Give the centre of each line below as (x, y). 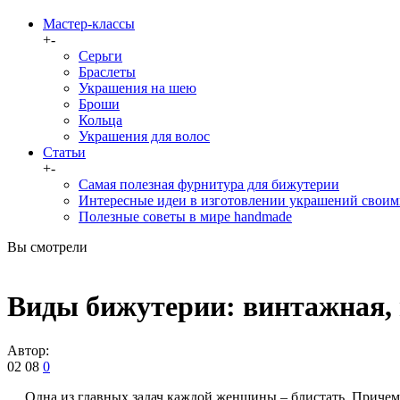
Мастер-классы (89, 24)
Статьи (64, 152)
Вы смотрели (47, 247)
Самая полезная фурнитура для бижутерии (209, 184)
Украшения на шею (137, 88)
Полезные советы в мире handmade (185, 217)
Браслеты (107, 72)
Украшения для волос (144, 136)
